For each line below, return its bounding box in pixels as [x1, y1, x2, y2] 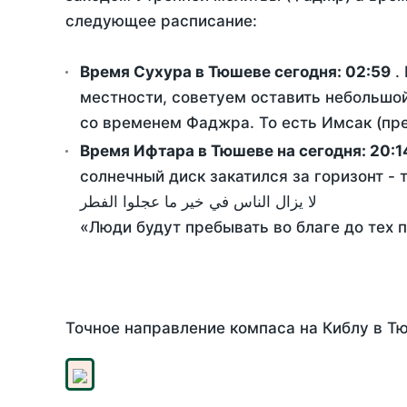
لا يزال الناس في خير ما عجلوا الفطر [80, 193, 317, 212]
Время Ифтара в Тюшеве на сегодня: [80, 142, 370, 161]
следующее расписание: [65, 12, 257, 31]
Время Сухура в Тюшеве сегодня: [80, 63, 345, 82]
